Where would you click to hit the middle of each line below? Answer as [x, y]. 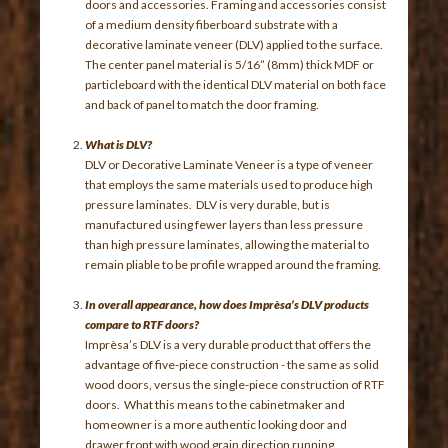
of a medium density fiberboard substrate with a [212, 24]
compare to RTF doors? [143, 324]
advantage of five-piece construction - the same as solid [232, 364]
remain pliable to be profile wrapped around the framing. [234, 264]
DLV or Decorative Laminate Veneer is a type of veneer [229, 164]
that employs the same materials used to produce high [229, 184]
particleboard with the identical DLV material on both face [236, 84]
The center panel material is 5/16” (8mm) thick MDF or [230, 64]
